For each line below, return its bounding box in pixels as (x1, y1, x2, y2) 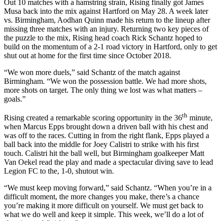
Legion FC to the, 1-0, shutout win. (4, 167, 116, 176)
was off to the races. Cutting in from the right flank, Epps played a (4, 131, 209, 140)
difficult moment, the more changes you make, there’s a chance (4, 192, 199, 201)
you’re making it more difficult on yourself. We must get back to (4, 201, 203, 210)
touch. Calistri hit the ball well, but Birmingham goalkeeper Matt (4, 149, 204, 158)
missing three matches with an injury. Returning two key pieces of (4, 24, 209, 33)
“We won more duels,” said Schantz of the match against (4, 68, 180, 76)
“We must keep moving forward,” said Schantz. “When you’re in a (4, 184, 212, 192)
